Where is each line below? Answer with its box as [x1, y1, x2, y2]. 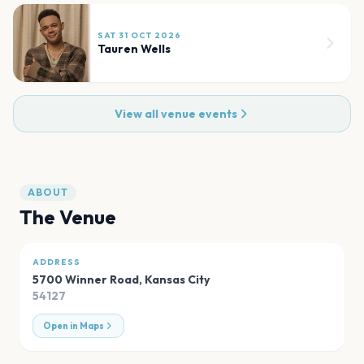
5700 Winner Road [32, 271, 139, 287]
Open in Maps [43, 319, 104, 331]
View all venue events [114, 106, 237, 121]
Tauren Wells [97, 41, 171, 56]
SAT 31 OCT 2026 [97, 29, 181, 41]
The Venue [19, 204, 116, 229]
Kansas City [145, 271, 210, 287]
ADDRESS [32, 256, 80, 267]
